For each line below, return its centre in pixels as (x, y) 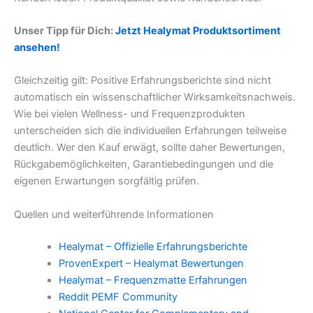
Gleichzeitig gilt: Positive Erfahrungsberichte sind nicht (143, 81)
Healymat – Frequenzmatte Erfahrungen (153, 280)
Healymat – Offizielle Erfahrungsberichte (153, 246)
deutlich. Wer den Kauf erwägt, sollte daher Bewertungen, (150, 148)
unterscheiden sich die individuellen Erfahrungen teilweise (150, 131)
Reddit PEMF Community (118, 297)
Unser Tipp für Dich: (65, 31)
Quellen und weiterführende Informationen (114, 214)
